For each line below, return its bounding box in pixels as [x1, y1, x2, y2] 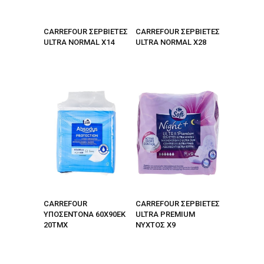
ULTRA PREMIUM [136, 209, 195, 219]
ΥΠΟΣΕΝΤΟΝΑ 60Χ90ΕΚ [44, 209, 126, 219]
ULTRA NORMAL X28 [136, 38, 206, 47]
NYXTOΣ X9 [136, 220, 176, 229]
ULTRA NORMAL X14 [44, 38, 114, 47]
